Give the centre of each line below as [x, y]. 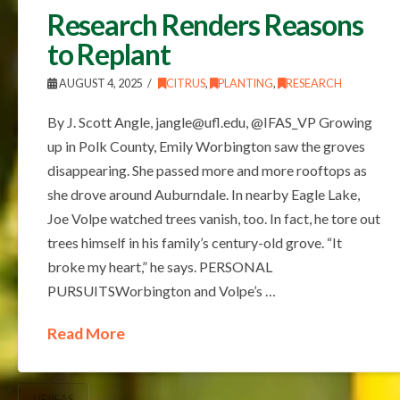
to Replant [108, 54]
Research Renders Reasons [205, 24]
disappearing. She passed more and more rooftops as [207, 170]
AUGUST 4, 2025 [100, 83]
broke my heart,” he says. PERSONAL [159, 266]
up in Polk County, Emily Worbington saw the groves [206, 146]
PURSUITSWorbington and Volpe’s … [161, 290]
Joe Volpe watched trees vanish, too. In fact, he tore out [213, 218]
